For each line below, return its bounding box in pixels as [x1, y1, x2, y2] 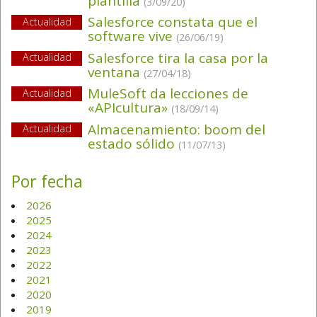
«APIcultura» [88, 98, 171, 117]
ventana [88, 62, 144, 81]
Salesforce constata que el [88, 13, 258, 32]
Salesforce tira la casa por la [88, 48, 268, 67]
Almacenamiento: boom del [88, 120, 265, 139]
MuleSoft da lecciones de [88, 84, 248, 103]
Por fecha [11, 170, 83, 193]
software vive [88, 27, 176, 46]
